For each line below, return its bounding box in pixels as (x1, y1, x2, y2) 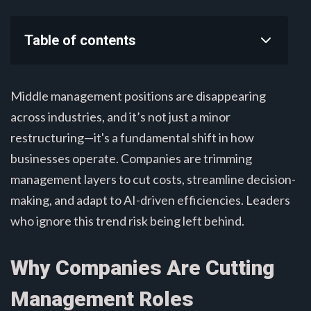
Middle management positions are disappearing (10, 87, 266, 103)
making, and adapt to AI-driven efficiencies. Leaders (10, 192, 290, 208)
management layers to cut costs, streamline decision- (10, 171, 296, 187)
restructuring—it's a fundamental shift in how (10, 129, 254, 145)
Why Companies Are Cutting (10, 255, 274, 280)
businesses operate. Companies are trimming (10, 150, 252, 166)
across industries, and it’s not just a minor (10, 108, 230, 124)
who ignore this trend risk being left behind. (10, 212, 244, 228)
